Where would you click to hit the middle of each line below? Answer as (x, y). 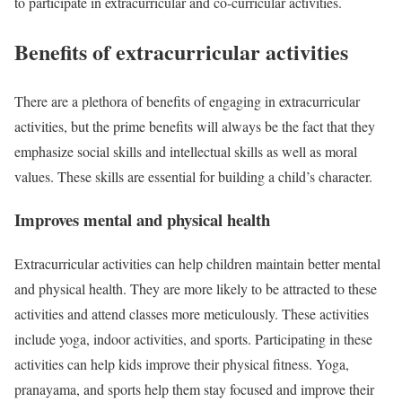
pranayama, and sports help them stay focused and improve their (194, 389)
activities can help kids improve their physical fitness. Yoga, (182, 364)
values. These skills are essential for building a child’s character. (193, 176)
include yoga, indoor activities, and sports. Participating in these (193, 339)
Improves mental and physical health (142, 220)
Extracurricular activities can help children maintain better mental (197, 264)
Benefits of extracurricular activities (181, 51)
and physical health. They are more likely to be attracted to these (196, 289)
